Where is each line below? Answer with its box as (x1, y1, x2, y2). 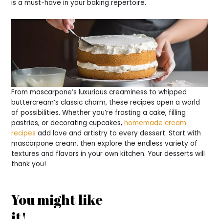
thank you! (11, 159, 46, 169)
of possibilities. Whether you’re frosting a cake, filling (11, 108, 186, 118)
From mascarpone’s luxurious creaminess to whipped (11, 88, 187, 97)
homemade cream (124, 118, 187, 128)
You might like (11, 190, 103, 209)
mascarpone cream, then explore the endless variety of (11, 139, 198, 149)
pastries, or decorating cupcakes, (11, 118, 125, 128)
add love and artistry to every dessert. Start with (36, 129, 201, 138)
